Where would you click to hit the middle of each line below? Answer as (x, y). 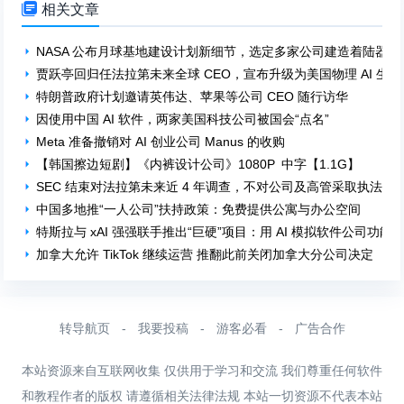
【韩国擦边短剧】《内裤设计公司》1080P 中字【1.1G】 (198, 164)
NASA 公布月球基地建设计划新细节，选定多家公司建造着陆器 (212, 51)
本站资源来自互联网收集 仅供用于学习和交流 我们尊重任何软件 (202, 371)
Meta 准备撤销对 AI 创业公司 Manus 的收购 (161, 142)
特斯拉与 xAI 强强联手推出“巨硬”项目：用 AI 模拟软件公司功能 (215, 232)
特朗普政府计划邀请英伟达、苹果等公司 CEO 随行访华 (193, 96)
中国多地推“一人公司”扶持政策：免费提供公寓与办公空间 (199, 209)
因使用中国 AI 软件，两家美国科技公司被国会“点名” (183, 119)
